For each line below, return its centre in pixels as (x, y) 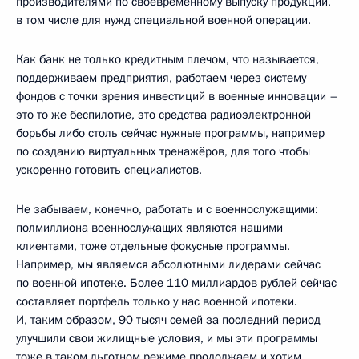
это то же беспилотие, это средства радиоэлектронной (163, 115)
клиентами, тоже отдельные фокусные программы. (153, 246)
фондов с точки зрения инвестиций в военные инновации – (177, 97)
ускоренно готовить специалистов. (109, 170)
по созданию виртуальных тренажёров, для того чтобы (163, 152)
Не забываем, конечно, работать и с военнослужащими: (167, 210)
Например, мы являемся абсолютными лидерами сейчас (168, 265)
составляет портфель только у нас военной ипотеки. (157, 302)
